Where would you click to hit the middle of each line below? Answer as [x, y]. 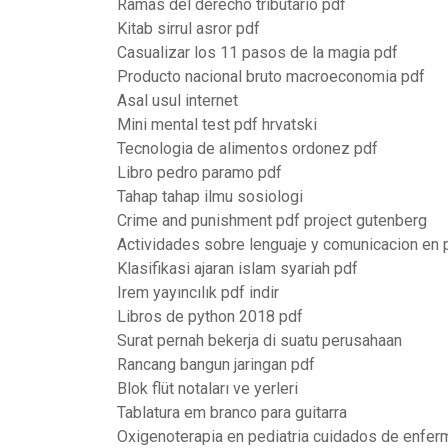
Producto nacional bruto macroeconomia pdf [271, 76]
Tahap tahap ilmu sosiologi [210, 196]
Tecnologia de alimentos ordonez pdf [247, 148]
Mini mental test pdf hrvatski [217, 124]
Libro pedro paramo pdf [199, 172]
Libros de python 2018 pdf [210, 316]
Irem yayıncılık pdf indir [198, 292]
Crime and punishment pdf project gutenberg [272, 220]
